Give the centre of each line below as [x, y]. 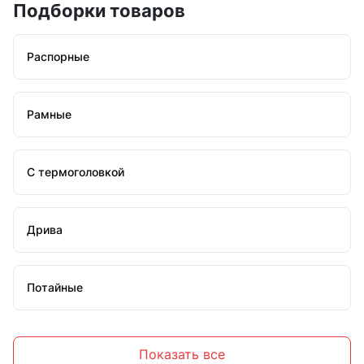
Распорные [58, 57]
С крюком [55, 345]
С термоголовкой [76, 172]
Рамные [49, 115]
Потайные [55, 288]
